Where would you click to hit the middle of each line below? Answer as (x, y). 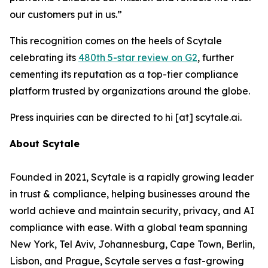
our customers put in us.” (66, 15)
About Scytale (45, 144)
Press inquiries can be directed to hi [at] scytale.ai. (126, 118)
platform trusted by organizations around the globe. (130, 91)
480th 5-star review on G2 (138, 58)
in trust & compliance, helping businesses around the (130, 194)
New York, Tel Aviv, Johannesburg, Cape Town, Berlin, (132, 244)
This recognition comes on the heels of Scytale (116, 41)
